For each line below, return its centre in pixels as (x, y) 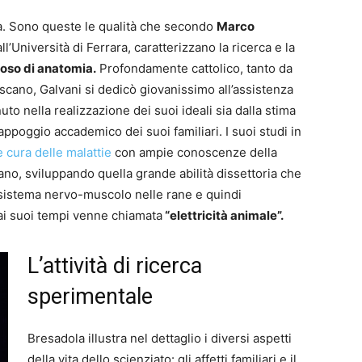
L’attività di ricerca (115, 266)
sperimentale (90, 297)
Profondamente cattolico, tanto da (194, 69)
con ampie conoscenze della (194, 153)
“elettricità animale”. (223, 216)
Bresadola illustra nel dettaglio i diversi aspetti (160, 339)
